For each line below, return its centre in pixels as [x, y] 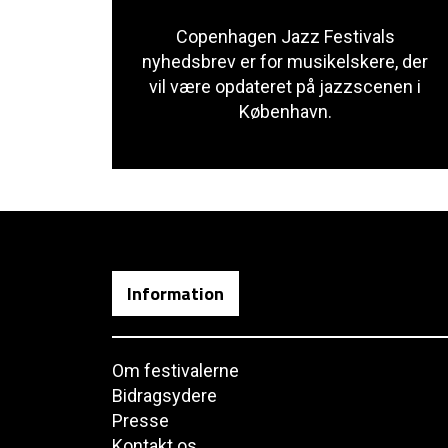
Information [175, 293]
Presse [140, 420]
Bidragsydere [164, 395]
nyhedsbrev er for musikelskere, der [285, 61]
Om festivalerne [175, 370]
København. [285, 111]
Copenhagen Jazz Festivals [285, 36]
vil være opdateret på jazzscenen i [285, 86]
